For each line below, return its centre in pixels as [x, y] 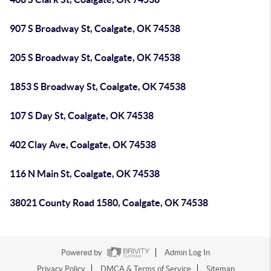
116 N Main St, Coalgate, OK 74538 [85, 174]
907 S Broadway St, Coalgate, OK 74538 [95, 28]
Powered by [83, 253]
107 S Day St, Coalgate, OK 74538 [82, 116]
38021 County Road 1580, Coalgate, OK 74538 [109, 203]
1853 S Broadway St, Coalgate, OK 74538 [98, 87]
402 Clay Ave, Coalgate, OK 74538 [83, 145]
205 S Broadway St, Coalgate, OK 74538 [95, 57]
